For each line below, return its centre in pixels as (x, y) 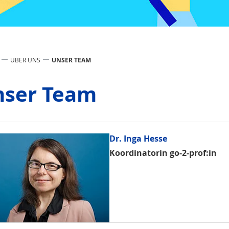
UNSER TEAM (71, 60)
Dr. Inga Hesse (138, 139)
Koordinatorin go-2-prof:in (163, 153)
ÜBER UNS (25, 60)
